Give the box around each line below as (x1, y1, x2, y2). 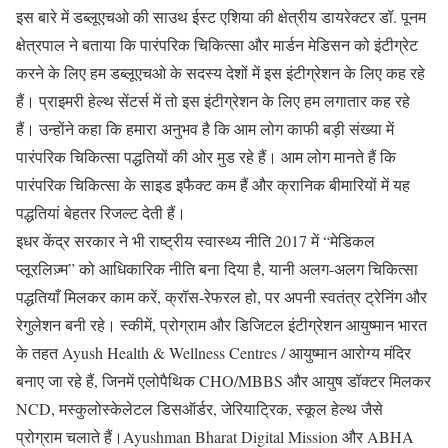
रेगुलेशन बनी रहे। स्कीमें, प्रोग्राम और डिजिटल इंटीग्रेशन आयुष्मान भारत (16, 313, 427, 335)
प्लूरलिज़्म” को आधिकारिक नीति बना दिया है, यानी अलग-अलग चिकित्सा (16, 257, 418, 279)
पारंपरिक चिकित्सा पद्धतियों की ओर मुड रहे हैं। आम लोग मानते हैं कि (16, 145, 396, 167)
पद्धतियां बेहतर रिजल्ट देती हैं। (16, 201, 186, 223)
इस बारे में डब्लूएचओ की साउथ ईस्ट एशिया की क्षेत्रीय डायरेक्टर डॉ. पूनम (16, 5, 426, 27)
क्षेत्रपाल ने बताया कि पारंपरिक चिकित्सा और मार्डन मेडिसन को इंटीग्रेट (16, 33, 418, 55)
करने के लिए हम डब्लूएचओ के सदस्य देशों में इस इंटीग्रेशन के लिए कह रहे (16, 61, 425, 83)
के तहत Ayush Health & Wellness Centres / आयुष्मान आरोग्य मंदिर (16, 341, 411, 363)
